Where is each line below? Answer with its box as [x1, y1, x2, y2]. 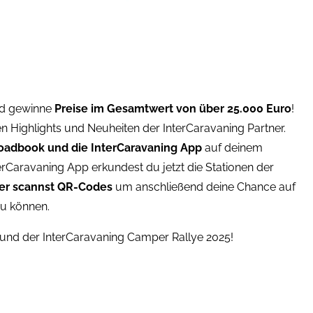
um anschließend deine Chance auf [112, 180, 296, 194]
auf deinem [201, 141, 263, 154]
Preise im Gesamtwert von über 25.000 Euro [54, 102, 291, 115]
